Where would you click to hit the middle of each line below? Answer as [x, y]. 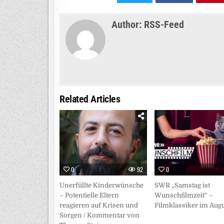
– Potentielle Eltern [89, 195]
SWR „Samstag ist [182, 185]
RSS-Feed [164, 24]
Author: [128, 24]
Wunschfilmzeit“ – [183, 195]
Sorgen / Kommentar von [99, 215]
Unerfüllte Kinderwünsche [101, 185]
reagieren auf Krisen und [99, 205]
